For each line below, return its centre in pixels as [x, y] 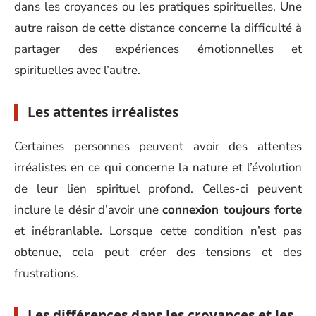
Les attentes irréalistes [103, 112]
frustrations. [47, 273]
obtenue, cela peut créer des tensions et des [158, 252]
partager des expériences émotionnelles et [158, 49]
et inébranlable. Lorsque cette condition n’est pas [158, 231]
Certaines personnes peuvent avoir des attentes [158, 146]
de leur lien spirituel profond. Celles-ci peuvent [158, 189]
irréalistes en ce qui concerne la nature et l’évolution [158, 168]
